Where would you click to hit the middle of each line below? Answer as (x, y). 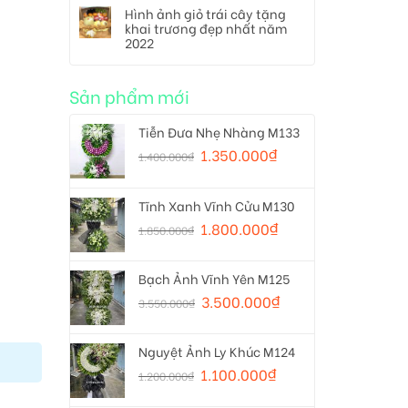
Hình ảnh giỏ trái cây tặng (205, 13)
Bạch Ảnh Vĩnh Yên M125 (214, 278)
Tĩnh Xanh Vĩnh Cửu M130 (216, 205)
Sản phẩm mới (129, 96)
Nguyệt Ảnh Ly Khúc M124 (217, 351)
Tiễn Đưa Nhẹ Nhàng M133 (219, 132)
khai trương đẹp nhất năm (206, 28)
